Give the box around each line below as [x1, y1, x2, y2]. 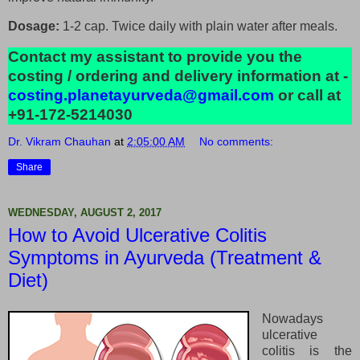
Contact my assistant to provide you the [8, 47, 302, 65]
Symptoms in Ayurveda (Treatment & [8, 246, 321, 268]
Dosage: [8, 19, 63, 34]
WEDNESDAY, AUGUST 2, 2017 [8, 207, 162, 219]
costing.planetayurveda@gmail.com [8, 86, 274, 104]
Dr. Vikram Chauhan [8, 134, 111, 148]
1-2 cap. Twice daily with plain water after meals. [63, 19, 337, 34]
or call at [274, 86, 341, 104]
